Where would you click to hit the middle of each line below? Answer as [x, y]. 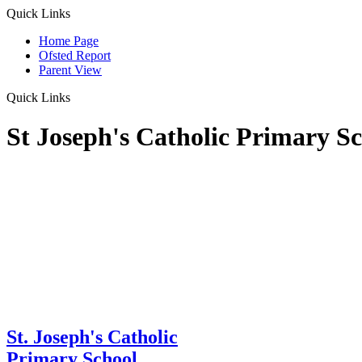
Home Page [69, 41]
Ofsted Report [75, 55]
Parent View [70, 70]
